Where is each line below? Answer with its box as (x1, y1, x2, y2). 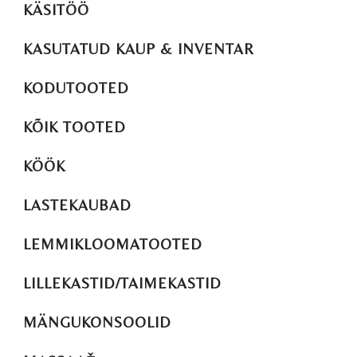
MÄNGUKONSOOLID (23, 314, 171, 331)
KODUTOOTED (23, 80, 129, 97)
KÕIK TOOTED (23, 119, 126, 136)
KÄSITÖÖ (23, 2, 89, 19)
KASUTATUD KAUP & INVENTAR (23, 41, 254, 58)
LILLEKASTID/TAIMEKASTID (23, 275, 222, 292)
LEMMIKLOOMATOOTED (23, 236, 202, 253)
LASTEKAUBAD (23, 197, 131, 214)
